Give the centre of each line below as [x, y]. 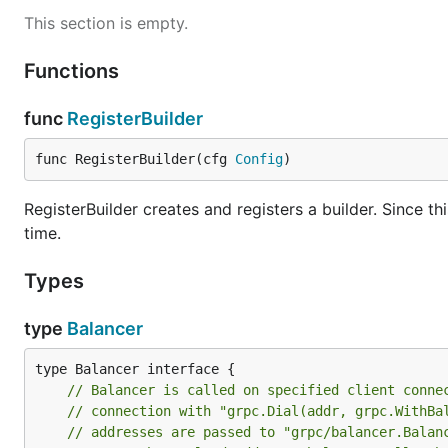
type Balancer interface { [135, 369]
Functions [74, 71]
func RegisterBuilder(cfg [135, 159]
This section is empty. [106, 23]
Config [259, 159]
